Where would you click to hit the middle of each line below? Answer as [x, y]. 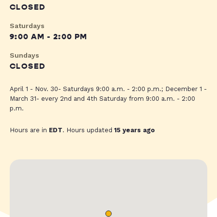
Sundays [24, 55]
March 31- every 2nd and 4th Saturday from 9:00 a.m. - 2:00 [102, 99]
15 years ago [135, 130]
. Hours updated [88, 130]
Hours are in [29, 130]
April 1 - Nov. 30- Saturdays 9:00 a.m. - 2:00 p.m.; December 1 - [108, 89]
